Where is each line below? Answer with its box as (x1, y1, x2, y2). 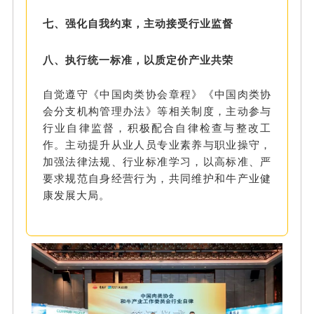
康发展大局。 (42, 189, 110, 202)
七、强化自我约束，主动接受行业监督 (42, 18, 233, 30)
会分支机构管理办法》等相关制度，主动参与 (42, 105, 272, 118)
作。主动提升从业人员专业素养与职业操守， (42, 139, 272, 151)
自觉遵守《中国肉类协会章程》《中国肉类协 (42, 88, 272, 101)
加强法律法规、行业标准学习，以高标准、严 (42, 156, 272, 168)
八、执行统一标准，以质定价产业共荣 (42, 54, 233, 67)
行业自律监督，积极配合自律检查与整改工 (42, 122, 272, 135)
